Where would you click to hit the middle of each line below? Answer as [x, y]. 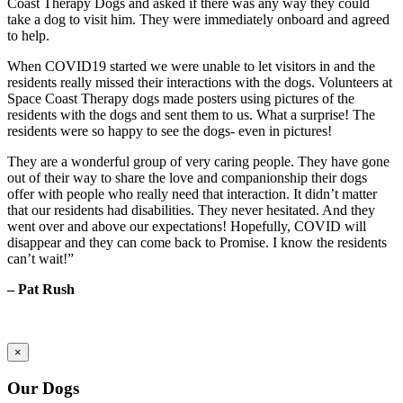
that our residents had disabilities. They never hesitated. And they [191, 210]
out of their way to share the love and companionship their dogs [187, 178]
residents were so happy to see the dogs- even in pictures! [170, 131]
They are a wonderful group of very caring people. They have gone [198, 162]
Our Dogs [43, 388]
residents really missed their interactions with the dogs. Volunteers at [200, 83]
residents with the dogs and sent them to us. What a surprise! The [191, 115]
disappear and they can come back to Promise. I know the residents [197, 243]
